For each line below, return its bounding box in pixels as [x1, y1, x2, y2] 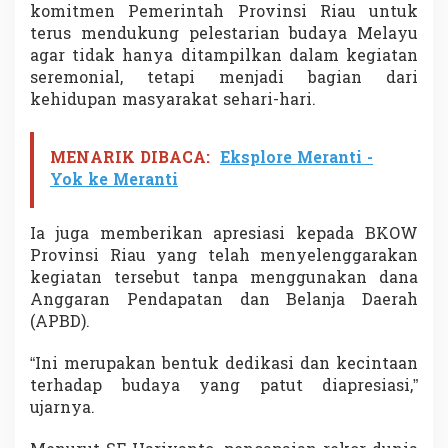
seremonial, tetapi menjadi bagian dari [30, 67, 418, 92]
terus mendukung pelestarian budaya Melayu [30, 23, 418, 48]
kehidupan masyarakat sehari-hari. [30, 89, 316, 114]
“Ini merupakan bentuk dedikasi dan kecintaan [30, 353, 418, 378]
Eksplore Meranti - [220, 147, 373, 172]
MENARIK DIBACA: [50, 147, 210, 172]
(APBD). [30, 311, 90, 336]
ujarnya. [30, 397, 95, 422]
